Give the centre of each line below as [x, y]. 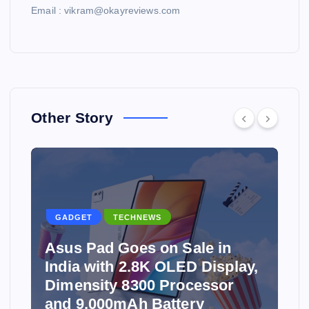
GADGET [74, 218]
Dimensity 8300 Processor [140, 285]
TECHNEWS [138, 218]
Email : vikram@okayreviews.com [106, 11]
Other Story [72, 118]
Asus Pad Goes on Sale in [138, 248]
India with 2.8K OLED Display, [152, 266]
